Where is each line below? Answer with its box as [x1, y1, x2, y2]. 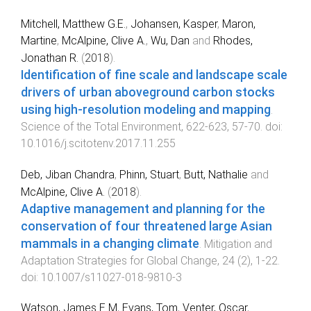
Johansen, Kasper [131, 17, 217, 31]
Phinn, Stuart [119, 167, 179, 181]
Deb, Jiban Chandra [21, 167, 115, 181]
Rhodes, [213, 33, 253, 47]
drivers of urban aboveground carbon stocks [21, 85, 275, 99]
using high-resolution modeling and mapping [21, 102, 271, 117]
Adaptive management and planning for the [21, 201, 265, 216]
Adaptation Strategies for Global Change [21, 253, 217, 267]
